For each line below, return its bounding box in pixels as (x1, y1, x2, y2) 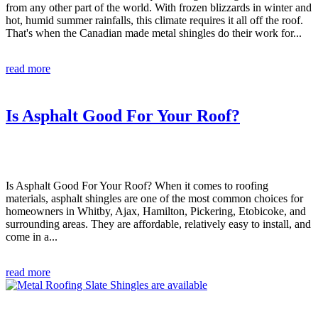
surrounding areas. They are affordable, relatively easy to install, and (6, 217, 311, 230)
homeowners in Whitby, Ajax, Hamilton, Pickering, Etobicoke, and (6, 204, 306, 217)
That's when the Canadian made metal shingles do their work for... (6, 26, 302, 39)
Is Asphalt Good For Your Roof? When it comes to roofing (6, 179, 268, 192)
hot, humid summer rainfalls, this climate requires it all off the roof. (6, 13, 303, 26)
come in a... (6, 230, 57, 243)
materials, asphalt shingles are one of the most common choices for (6, 192, 303, 204)
